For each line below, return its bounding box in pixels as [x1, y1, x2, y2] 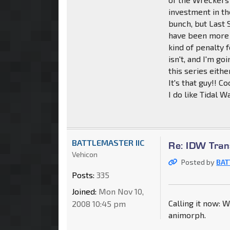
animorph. [168, 210, 206, 220]
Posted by [181, 158, 217, 167]
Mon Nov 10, [97, 186, 144, 197]
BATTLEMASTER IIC [72, 138, 144, 148]
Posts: [72, 170, 94, 180]
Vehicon [72, 150, 98, 159]
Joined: [72, 186, 97, 197]
